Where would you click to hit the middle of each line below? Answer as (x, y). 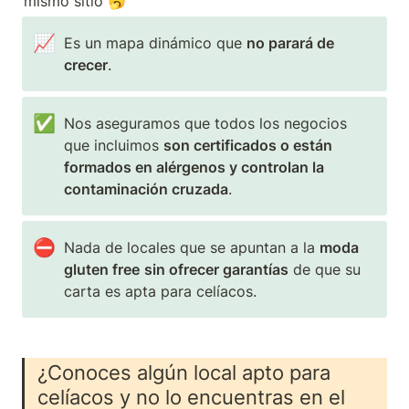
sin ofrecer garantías (217, 269)
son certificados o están (248, 145)
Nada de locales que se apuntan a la (192, 247)
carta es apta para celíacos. (161, 291)
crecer (86, 65)
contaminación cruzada (147, 189)
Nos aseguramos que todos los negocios (206, 123)
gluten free (102, 269)
